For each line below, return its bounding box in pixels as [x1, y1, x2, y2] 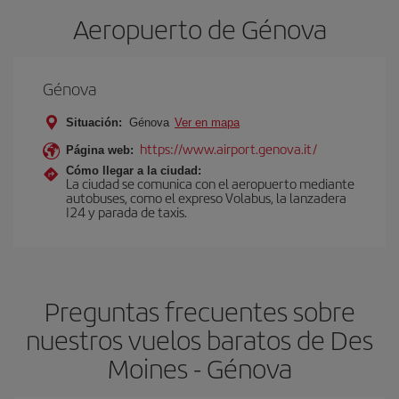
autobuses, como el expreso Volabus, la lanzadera [66, 188, 346, 207]
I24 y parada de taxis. [66, 202, 187, 221]
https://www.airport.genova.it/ [140, 139, 317, 158]
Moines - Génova [107, 349, 292, 387]
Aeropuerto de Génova [72, 10, 327, 47]
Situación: [66, 116, 122, 129]
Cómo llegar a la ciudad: [66, 164, 201, 177]
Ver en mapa [175, 116, 240, 129]
